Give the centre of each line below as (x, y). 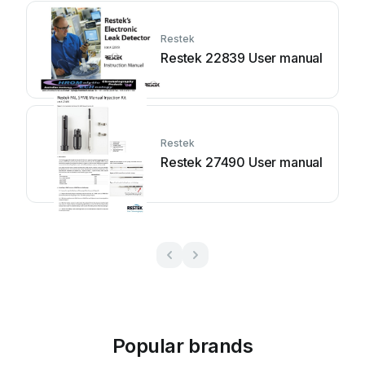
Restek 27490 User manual (242, 162)
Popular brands (182, 346)
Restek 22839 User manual (242, 58)
